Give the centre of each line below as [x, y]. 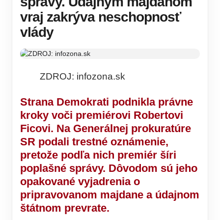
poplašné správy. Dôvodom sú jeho [109, 168]
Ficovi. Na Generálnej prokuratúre [106, 129]
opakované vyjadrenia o [80, 182]
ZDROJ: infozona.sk [82, 76]
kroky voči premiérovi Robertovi [102, 115]
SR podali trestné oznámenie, [94, 142]
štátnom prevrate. [65, 208]
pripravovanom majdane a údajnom [110, 195]
